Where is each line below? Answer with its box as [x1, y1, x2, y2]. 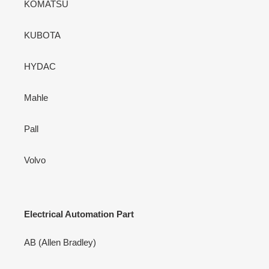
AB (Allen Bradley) [24, 237, 96, 248]
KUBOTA [24, 29, 61, 40]
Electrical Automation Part [24, 208, 134, 219]
